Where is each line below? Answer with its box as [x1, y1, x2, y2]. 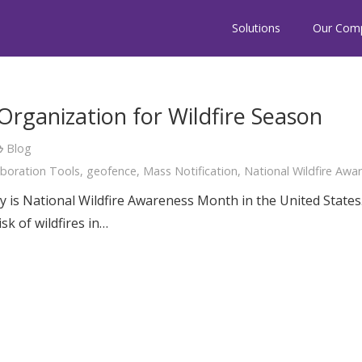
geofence [86, 163, 137, 179]
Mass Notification [143, 163, 238, 179]
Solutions [232, 20, 281, 36]
